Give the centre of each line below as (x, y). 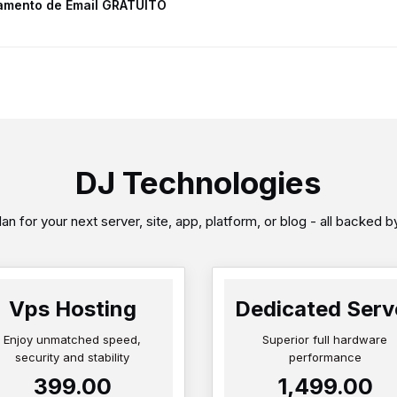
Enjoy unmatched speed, (72, 340)
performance (325, 358)
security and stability (72, 358)
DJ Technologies (198, 183)
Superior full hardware (325, 340)
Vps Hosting (72, 309)
